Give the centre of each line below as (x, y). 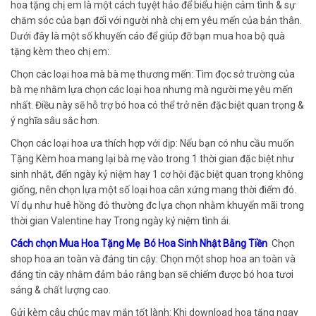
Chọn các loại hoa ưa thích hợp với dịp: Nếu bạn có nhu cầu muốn (152, 144)
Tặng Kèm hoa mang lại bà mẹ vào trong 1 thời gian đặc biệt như (152, 159)
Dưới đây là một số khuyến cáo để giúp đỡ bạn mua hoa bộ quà (148, 36)
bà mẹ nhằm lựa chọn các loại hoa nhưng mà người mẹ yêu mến (152, 90)
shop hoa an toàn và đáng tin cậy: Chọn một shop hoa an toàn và (153, 259)
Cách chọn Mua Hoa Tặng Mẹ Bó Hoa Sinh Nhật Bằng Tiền (141, 244)
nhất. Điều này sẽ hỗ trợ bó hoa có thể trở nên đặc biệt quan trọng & (157, 105)
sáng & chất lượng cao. (61, 290)
